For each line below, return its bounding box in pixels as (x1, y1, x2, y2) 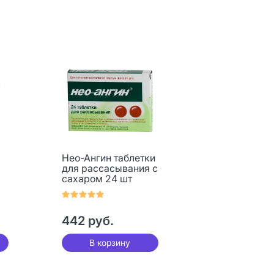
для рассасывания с (61, 162, 158, 174)
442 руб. (61, 213, 114, 228)
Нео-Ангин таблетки (61, 152, 155, 164)
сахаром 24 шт (61, 172, 132, 185)
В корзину (89, 237, 130, 248)
